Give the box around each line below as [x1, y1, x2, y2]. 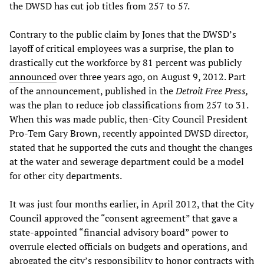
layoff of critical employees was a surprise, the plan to [9, 41, 234, 55]
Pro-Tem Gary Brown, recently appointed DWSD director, [9, 126, 248, 140]
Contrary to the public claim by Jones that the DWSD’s [9, 27, 236, 41]
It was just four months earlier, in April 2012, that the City [9, 197, 254, 210]
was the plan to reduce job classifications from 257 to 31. [9, 98, 248, 111]
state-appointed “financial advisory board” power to [9, 225, 229, 239]
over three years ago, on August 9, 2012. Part [57, 70, 246, 83]
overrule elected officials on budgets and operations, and [9, 239, 247, 253]
